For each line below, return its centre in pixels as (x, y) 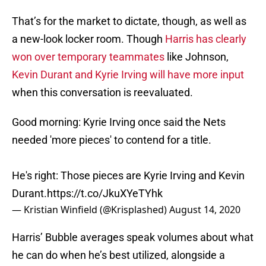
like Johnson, (197, 57)
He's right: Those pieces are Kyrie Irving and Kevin (128, 176)
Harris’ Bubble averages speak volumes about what (133, 237)
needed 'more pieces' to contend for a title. (112, 140)
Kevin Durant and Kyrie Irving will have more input (128, 75)
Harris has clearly (206, 39)
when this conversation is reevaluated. (102, 93)
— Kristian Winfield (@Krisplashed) (91, 210)
